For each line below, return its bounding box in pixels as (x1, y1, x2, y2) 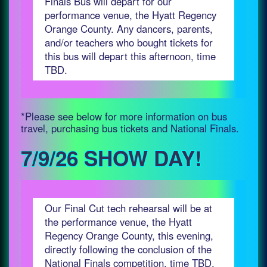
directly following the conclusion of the (45, 242, 212, 256)
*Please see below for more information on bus (21, 109, 227, 123)
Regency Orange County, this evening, (45, 228, 213, 243)
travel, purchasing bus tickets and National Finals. (21, 121, 239, 135)
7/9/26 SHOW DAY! (21, 143, 202, 173)
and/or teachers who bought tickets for (45, 35, 213, 49)
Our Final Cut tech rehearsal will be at (45, 201, 212, 215)
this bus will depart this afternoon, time (45, 49, 216, 63)
